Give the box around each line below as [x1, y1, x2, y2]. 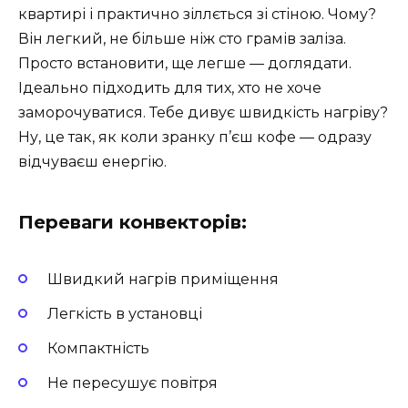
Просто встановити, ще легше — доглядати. [18, 55, 352, 73]
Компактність [47, 340, 149, 358]
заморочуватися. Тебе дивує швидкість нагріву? [18, 104, 388, 122]
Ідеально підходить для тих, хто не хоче [18, 79, 321, 97]
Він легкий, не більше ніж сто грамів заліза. [18, 30, 346, 48]
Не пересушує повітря [47, 374, 218, 393]
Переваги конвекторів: [18, 211, 247, 234]
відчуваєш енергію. [18, 153, 167, 171]
